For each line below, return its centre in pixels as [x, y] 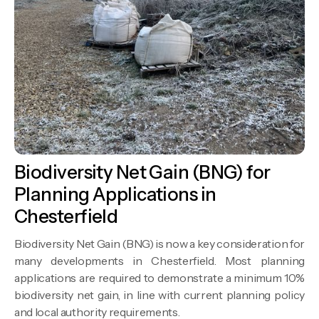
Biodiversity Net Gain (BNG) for [142, 173]
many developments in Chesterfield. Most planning [159, 261]
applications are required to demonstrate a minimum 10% [159, 278]
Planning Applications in [115, 195]
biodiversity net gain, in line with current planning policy [159, 295]
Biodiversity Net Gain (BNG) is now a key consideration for [159, 244]
